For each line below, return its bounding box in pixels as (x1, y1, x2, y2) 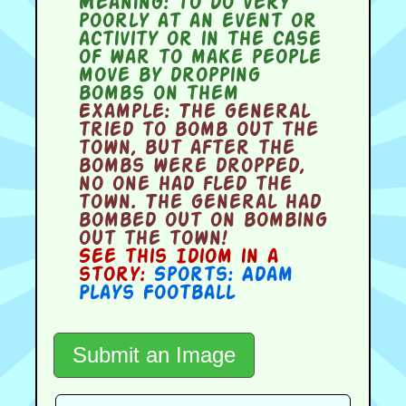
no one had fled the (77, 175, 292, 194)
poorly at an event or (77, 12, 316, 31)
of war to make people (77, 48, 321, 67)
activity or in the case (77, 30, 321, 49)
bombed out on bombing (77, 211, 327, 230)
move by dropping (77, 66, 260, 85)
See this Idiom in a (77, 247, 278, 266)
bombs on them (77, 84, 238, 103)
